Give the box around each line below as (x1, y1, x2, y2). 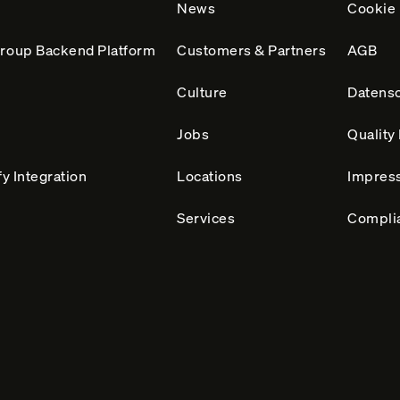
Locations (177, 166, 243, 185)
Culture (177, 82, 228, 101)
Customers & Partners (177, 40, 327, 59)
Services (177, 208, 236, 227)
